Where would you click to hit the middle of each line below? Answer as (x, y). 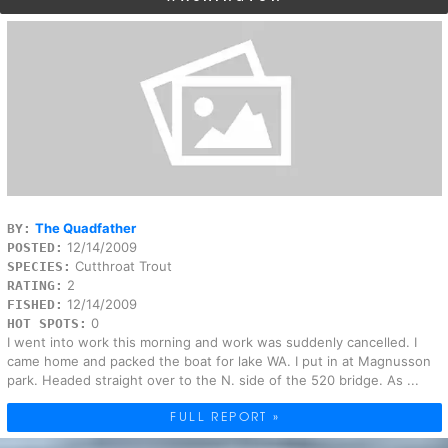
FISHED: (34, 304)
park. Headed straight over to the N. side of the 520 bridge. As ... (212, 379)
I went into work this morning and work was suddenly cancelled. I (211, 341)
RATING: (34, 285)
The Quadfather (85, 227)
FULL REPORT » (225, 415)
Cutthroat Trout (121, 265)
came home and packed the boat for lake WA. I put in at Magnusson (218, 360)
